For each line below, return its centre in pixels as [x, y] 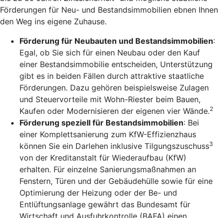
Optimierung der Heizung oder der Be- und [98, 193]
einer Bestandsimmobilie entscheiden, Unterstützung [116, 64]
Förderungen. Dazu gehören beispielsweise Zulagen [114, 88]
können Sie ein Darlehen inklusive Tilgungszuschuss [114, 146]
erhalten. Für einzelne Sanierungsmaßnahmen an [108, 170]
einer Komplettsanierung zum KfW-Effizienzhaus [108, 135]
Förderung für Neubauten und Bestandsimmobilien [116, 41]
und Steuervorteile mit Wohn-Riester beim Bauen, [110, 100]
